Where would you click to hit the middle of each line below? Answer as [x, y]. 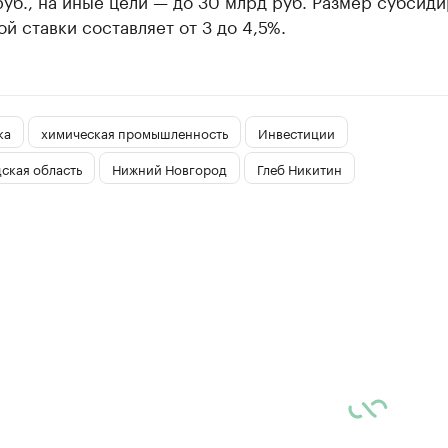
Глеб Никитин [299, 167]
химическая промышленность [134, 131]
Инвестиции [296, 131]
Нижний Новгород [169, 167]
